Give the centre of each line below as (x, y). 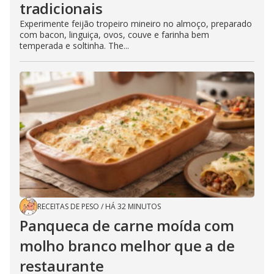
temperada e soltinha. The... (74, 45)
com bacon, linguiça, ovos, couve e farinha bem (114, 34)
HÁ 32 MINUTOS (133, 206)
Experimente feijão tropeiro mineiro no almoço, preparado (136, 23)
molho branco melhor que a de (127, 245)
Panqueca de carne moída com (127, 225)
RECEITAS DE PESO (68, 206)
